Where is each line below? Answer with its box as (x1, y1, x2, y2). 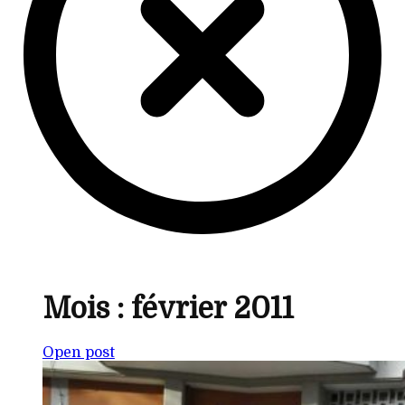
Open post (42, 344, 115, 362)
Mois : (42, 291, 131, 325)
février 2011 (130, 291, 294, 325)
